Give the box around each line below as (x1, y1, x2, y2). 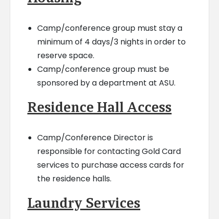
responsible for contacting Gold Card (37, 146, 181, 157)
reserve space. (37, 50, 94, 62)
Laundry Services (27, 194, 140, 212)
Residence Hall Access (27, 98, 172, 116)
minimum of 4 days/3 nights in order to (37, 36, 186, 48)
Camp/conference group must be (37, 64, 169, 75)
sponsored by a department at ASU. (37, 77, 175, 89)
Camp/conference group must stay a (37, 22, 182, 34)
